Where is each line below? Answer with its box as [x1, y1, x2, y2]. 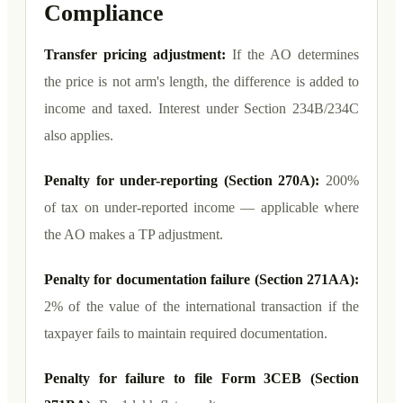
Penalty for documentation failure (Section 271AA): [44, 271, 359, 287]
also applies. [44, 127, 113, 143]
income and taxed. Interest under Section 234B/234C [44, 100, 359, 116]
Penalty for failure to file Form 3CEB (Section [44, 370, 359, 386]
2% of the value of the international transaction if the [44, 298, 359, 314]
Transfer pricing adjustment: [44, 46, 232, 62]
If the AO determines [232, 46, 359, 62]
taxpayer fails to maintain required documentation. [44, 325, 327, 341]
